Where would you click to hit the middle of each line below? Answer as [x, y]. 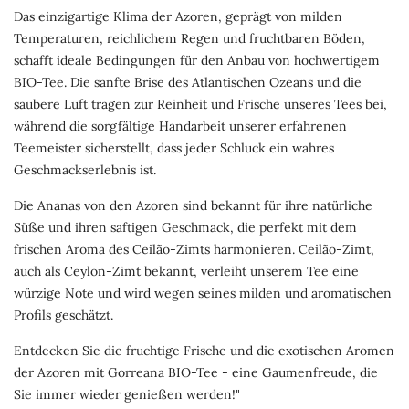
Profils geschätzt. [63, 315]
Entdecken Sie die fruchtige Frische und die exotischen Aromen [204, 351]
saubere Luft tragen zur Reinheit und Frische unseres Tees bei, [200, 104]
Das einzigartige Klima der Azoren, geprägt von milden [178, 16]
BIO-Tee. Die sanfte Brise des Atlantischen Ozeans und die [188, 82]
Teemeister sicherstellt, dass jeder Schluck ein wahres [174, 148]
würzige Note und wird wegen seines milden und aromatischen [203, 293]
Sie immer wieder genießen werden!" [127, 394]
